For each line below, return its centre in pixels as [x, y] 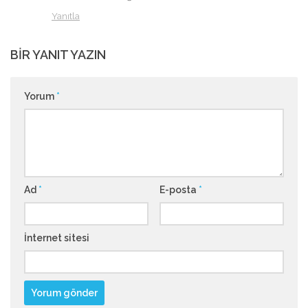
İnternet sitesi [57, 238]
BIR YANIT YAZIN [58, 55]
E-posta [179, 190]
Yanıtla [66, 16]
